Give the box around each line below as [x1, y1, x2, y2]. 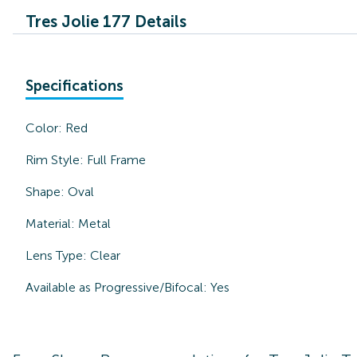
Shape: [25, 184, 68, 199]
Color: [25, 120, 65, 135]
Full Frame [87, 152, 146, 167]
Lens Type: [25, 248, 90, 263]
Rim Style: [25, 152, 87, 167]
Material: [25, 216, 78, 231]
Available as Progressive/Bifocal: [25, 280, 207, 295]
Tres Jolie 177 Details [25, 12, 186, 31]
